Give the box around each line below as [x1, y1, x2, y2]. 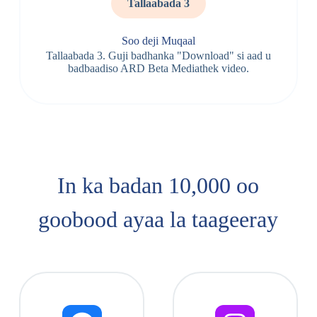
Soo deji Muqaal [121, 35, 195, 47]
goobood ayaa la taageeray [38, 207, 279, 232]
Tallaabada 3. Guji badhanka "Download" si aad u [45, 50, 271, 62]
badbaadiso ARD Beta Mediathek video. [67, 62, 249, 74]
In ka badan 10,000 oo [57, 173, 260, 198]
